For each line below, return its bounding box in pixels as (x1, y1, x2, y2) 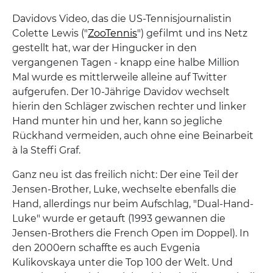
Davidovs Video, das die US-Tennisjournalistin (12, 13, 232, 25)
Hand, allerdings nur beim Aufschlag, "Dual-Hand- (12, 198, 253, 210)
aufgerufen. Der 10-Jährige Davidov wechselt (12, 86, 230, 98)
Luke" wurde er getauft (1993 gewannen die (12, 213, 225, 225)
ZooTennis (88, 27, 137, 40)
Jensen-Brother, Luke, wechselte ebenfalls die (12, 183, 236, 196)
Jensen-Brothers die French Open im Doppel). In (12, 227, 249, 239)
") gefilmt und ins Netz (137, 27, 247, 40)
